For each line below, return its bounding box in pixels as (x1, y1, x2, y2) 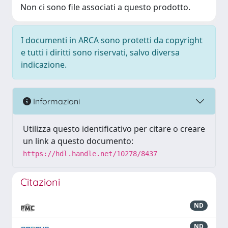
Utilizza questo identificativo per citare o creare (23, 123, 205, 134)
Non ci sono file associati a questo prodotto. (20, 2, 190, 13)
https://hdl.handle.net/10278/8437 (23, 150, 157, 158)
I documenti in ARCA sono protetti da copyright (21, 35, 203, 46)
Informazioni (31, 96, 80, 106)
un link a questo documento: (23, 135, 133, 147)
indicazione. (21, 59, 67, 70)
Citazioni (20, 176, 60, 188)
